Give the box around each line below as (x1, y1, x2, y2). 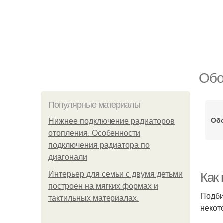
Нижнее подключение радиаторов (48, 117, 175, 125)
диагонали (48, 153, 87, 161)
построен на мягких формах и (48, 182, 158, 190)
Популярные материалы (48, 100, 140, 110)
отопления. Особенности (48, 129, 140, 137)
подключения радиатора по (48, 141, 150, 149)
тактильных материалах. (48, 194, 139, 202)
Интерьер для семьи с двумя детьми (48, 170, 183, 178)
